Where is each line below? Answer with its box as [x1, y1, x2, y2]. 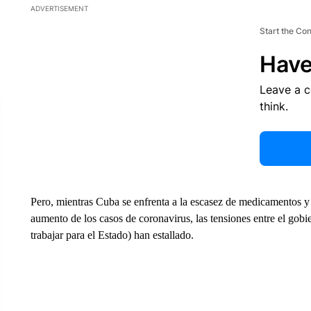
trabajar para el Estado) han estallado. [30, 229, 194, 241]
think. [259, 99, 288, 113]
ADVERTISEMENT [30, 4, 88, 12]
